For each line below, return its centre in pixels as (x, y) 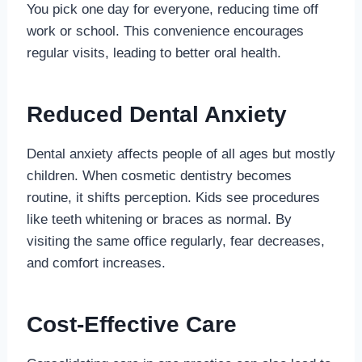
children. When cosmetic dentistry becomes (159, 175)
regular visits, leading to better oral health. (154, 53)
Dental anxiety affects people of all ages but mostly (181, 154)
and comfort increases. (96, 263)
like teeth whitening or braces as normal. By (159, 219)
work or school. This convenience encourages (165, 31)
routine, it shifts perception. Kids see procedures (173, 197)
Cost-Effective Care (131, 324)
